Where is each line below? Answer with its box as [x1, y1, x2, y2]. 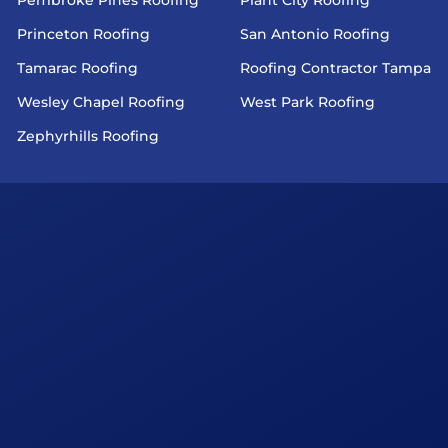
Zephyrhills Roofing [17, 126, 159, 145]
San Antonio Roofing [239, 24, 390, 43]
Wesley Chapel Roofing [17, 92, 185, 111]
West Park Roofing [239, 92, 375, 111]
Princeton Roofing [17, 24, 150, 43]
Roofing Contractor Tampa [239, 58, 431, 77]
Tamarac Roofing [17, 58, 138, 77]
